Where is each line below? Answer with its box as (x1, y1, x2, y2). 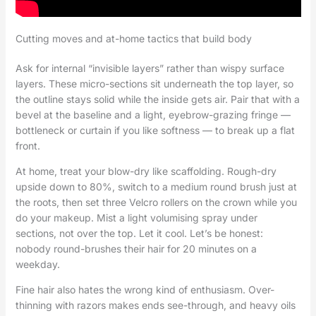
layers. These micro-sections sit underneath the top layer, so (15, 78, 293, 90)
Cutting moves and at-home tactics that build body (15, 32, 252, 45)
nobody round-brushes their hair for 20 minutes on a (15, 243, 257, 255)
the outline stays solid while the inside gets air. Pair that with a (15, 93, 300, 106)
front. (15, 140, 40, 152)
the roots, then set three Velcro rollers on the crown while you (15, 196, 297, 209)
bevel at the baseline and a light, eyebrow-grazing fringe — (15, 109, 291, 121)
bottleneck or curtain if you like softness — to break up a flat (15, 124, 295, 137)
